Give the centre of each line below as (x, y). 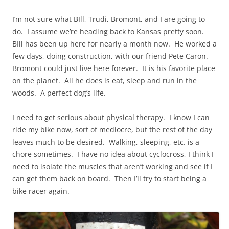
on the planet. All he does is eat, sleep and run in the (105, 81)
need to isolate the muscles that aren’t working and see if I (112, 167)
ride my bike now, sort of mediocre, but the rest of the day (112, 130)
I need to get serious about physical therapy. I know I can (111, 118)
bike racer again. (41, 191)
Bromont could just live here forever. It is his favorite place (114, 68)
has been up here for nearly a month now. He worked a (120, 44)
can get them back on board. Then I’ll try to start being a (109, 179)
